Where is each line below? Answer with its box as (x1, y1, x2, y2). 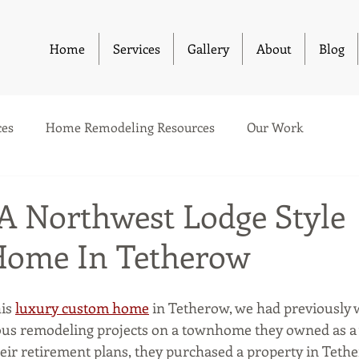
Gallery (187, 40, 229, 57)
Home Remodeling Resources (46, 119, 215, 135)
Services (112, 40, 160, 57)
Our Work (247, 119, 303, 135)
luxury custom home (15, 298, 149, 317)
